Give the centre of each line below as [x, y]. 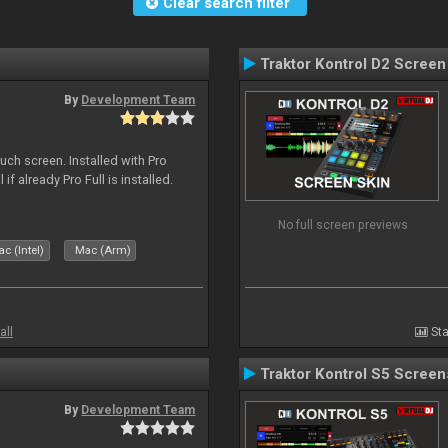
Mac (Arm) [103, 250]
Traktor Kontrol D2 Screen [353, 64]
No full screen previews [342, 224]
